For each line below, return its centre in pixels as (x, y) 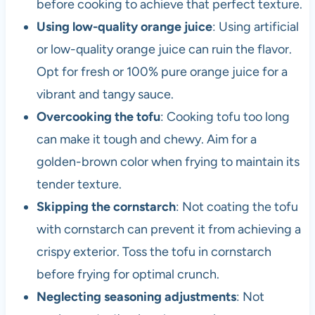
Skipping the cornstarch (106, 207)
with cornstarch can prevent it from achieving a (168, 230)
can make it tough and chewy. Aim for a (146, 140)
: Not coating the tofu (237, 207)
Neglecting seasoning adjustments (136, 297)
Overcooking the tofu (98, 117)
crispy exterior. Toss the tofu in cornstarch (154, 252)
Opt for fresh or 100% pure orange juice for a (162, 72)
